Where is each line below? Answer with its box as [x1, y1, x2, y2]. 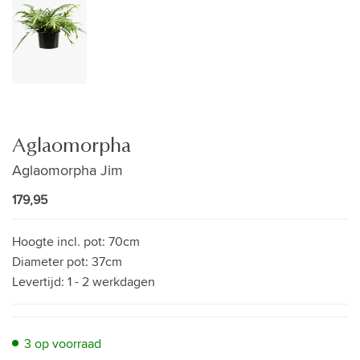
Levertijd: [12, 272, 67, 291]
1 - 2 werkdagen [67, 272, 155, 291]
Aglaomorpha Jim [12, 159, 123, 180]
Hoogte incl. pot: [12, 231, 108, 251]
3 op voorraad [24, 333, 101, 353]
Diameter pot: [12, 252, 92, 271]
